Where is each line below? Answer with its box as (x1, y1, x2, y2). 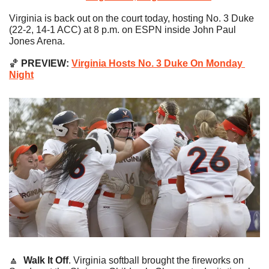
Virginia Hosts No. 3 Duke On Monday (71, 58, 243, 69)
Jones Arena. (9, 36, 65, 47)
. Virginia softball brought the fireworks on (68, 255, 244, 266)
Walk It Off (23, 255, 68, 266)
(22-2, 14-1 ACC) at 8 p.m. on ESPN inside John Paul (9, 25, 236, 35)
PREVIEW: (19, 58, 71, 69)
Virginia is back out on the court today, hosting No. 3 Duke (9, 13, 254, 24)
